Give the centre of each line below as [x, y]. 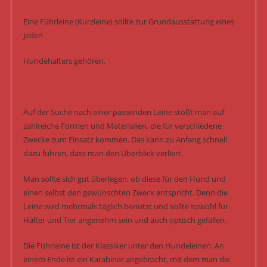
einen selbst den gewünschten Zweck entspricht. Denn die [125, 192]
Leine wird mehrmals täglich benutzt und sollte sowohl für [125, 206]
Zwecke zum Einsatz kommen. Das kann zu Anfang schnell [125, 139]
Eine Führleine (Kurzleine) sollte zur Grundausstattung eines [128, 21]
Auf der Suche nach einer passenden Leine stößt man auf [123, 112]
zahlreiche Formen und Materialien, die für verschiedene [122, 125]
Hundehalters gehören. [64, 60]
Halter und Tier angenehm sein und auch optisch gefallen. [125, 220]
